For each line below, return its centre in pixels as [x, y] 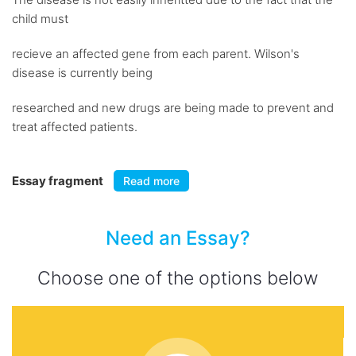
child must [40, 19]
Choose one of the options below [178, 278]
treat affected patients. [75, 127]
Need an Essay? [178, 238]
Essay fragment [59, 181]
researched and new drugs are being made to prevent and [173, 108]
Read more [151, 181]
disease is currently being [82, 73]
